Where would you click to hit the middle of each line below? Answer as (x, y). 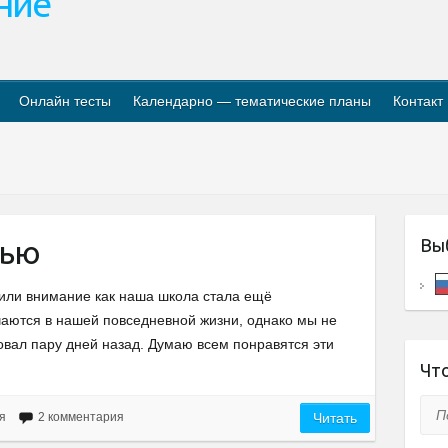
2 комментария (80, 417)
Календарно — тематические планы (252, 101)
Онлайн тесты (65, 101)
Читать (335, 418)
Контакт (418, 101)
